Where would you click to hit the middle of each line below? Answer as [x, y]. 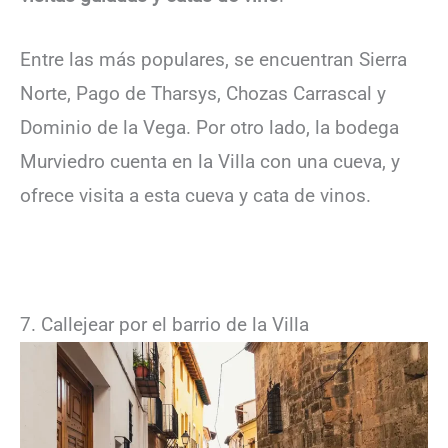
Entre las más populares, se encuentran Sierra [213, 60]
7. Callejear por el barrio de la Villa [164, 324]
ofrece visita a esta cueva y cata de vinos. [195, 196]
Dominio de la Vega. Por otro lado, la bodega [209, 128]
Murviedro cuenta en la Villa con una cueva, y [210, 162]
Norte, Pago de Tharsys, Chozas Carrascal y [203, 94]
